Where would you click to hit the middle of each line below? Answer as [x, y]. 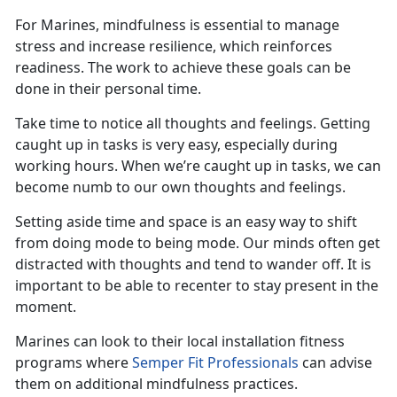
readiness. [50, 68]
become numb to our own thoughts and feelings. [180, 187]
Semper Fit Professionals [215, 363]
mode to [123, 243]
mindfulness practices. [220, 384]
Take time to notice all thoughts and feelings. [167, 124]
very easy [187, 145]
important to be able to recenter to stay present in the [197, 286]
